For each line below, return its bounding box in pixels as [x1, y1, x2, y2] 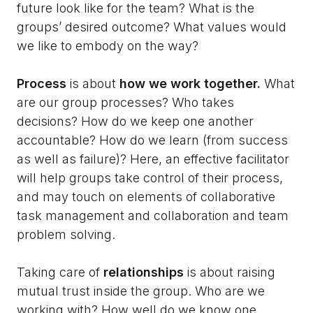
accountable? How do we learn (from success [17, 133, 288, 148]
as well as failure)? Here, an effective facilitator [17, 152, 289, 167]
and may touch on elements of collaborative [17, 189, 275, 205]
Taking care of [17, 265, 103, 280]
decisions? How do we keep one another [17, 114, 254, 129]
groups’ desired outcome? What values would [17, 20, 286, 35]
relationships [103, 265, 184, 280]
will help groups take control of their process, [17, 170, 283, 186]
